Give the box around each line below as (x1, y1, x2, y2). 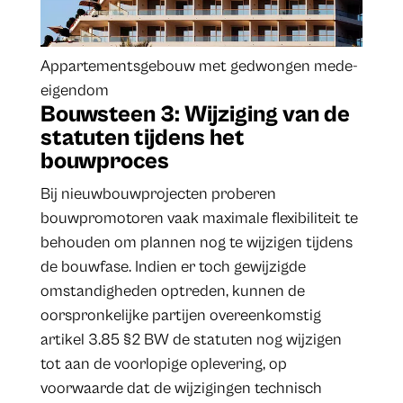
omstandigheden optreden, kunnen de (40, 281, 305, 300)
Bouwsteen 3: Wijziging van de (40, 100, 350, 128)
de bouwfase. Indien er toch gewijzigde (40, 256, 306, 276)
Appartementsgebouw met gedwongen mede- (40, 56, 358, 76)
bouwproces (40, 147, 169, 175)
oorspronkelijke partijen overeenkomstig (40, 305, 321, 325)
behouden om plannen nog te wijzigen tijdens (40, 232, 353, 252)
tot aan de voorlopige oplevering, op (40, 354, 287, 373)
